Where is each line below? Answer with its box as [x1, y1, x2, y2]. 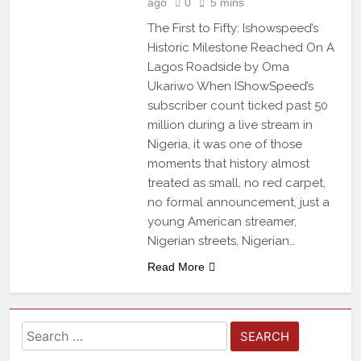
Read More [147, 259, 205, 273]
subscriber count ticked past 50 [147, 98, 328, 113]
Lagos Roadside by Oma [147, 59, 289, 74]
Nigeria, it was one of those [147, 136, 302, 151]
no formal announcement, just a [147, 194, 330, 210]
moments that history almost [147, 156, 309, 171]
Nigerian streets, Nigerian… [147, 233, 295, 248]
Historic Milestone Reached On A [147, 39, 334, 55]
